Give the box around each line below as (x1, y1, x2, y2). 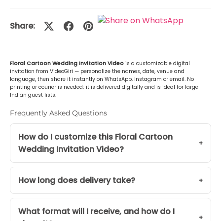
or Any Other (15, 34, 65, 46)
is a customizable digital (124, 60, 190, 68)
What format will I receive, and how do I (18, 206, 175, 218)
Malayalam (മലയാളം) (15, 9, 100, 21)
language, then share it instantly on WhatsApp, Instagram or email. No (10, 75, 194, 83)
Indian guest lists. (10, 91, 56, 99)
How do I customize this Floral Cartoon (18, 131, 173, 143)
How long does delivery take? (18, 175, 135, 186)
